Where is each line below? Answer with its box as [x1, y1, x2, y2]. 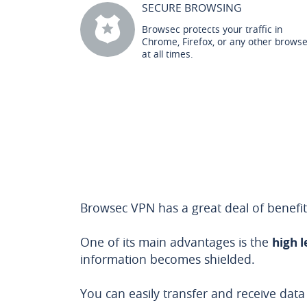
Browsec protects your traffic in [142, 23, 282, 36]
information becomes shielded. [80, 251, 255, 267]
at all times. [142, 47, 193, 60]
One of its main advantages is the [80, 234, 272, 250]
